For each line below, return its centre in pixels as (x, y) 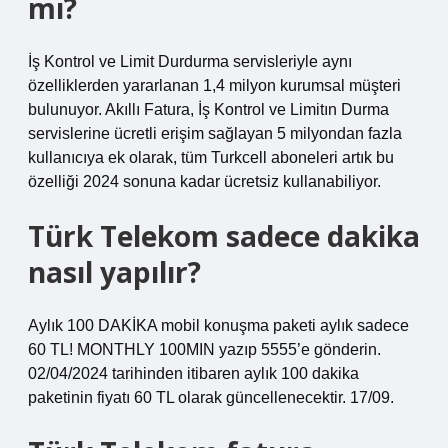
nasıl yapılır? (114, 272)
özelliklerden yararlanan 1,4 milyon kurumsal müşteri (214, 85)
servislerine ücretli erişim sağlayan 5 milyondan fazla (215, 133)
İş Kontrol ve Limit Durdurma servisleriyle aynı (190, 61)
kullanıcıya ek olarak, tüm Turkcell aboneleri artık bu (211, 157)
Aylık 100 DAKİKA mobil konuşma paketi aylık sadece (218, 325)
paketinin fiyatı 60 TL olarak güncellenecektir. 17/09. (211, 397)
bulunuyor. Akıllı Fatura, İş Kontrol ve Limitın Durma (208, 109)
